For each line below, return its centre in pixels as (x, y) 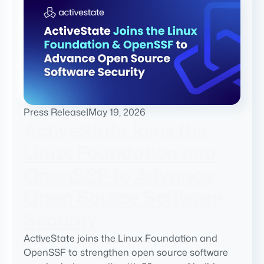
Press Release (55, 112)
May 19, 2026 (117, 112)
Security (60, 220)
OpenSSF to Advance (118, 175)
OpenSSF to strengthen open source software (126, 253)
